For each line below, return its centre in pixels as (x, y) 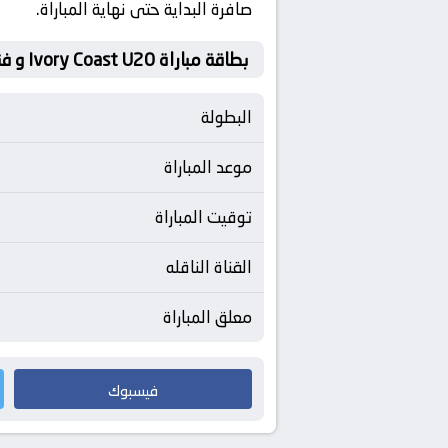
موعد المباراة (208, 167)
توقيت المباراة (203, 217)
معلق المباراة (207, 317)
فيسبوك (133, 390)
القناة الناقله (209, 267)
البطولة (226, 117)
